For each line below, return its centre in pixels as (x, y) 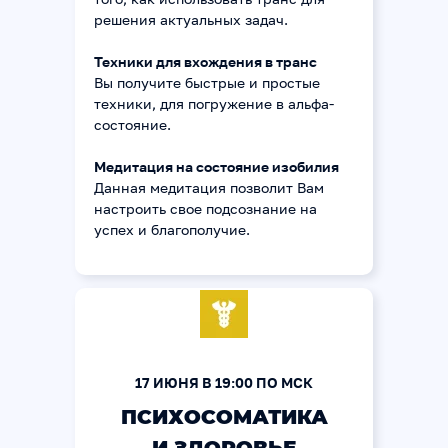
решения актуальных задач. (191, 19)
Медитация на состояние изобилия (216, 166)
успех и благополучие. (172, 229)
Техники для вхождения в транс (205, 61)
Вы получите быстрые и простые (207, 82)
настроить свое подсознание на (205, 208)
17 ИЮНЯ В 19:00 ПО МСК (224, 382)
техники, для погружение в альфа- (214, 103)
